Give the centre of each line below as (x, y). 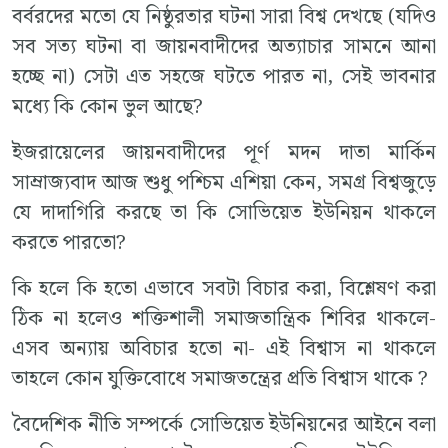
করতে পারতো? (69, 242)
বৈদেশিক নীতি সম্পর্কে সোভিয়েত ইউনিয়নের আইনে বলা (224, 424)
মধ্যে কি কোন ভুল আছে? (107, 106)
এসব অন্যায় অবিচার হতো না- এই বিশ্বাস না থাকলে (224, 348)
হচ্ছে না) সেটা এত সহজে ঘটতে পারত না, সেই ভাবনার (224, 76)
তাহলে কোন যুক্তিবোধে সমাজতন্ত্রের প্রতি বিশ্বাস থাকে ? (220, 378)
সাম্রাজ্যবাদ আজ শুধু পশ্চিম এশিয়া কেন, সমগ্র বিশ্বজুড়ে (224, 182)
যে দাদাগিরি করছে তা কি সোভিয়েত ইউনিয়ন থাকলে (224, 212)
